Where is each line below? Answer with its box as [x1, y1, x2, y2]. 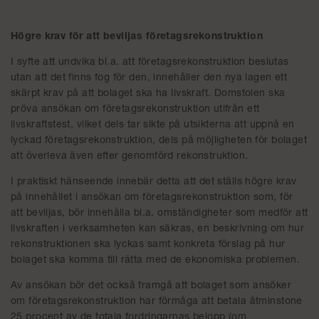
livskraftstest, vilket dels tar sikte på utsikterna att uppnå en [11, 120, 295, 130]
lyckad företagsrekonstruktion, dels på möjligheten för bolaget [11, 136, 308, 146]
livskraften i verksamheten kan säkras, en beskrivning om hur [11, 224, 305, 234]
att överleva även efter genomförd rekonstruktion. [11, 152, 249, 162]
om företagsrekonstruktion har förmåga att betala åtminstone [11, 297, 303, 307]
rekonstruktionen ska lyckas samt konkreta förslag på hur [11, 240, 286, 250]
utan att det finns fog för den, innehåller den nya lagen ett [11, 73, 288, 83]
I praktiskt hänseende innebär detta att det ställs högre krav [11, 177, 297, 187]
